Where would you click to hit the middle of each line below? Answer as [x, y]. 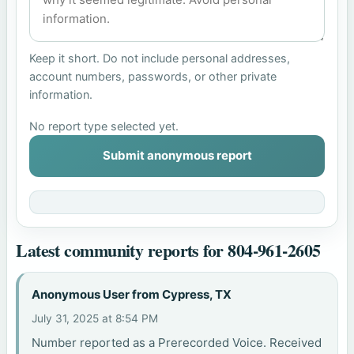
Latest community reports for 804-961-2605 [168, 250]
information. [61, 94]
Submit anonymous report [177, 156]
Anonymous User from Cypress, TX [132, 295]
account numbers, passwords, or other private [153, 76]
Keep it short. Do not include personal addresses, [160, 58]
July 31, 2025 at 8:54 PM [95, 318]
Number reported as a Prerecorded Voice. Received [177, 342]
